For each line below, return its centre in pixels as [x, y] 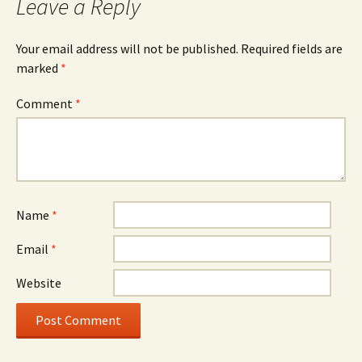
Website [39, 282]
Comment [46, 103]
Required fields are [292, 48]
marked [38, 67]
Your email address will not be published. [127, 48]
